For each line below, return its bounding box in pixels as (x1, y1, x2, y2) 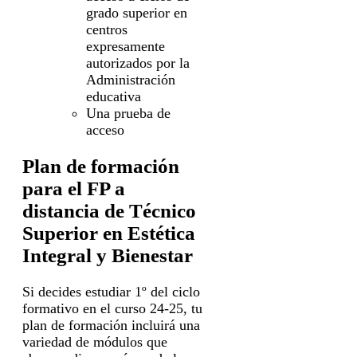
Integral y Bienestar (22, 244, 193, 266)
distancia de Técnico (22, 199, 196, 222)
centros (86, 22, 127, 38)
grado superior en (86, 5, 187, 22)
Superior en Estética (22, 222, 195, 244)
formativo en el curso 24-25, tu (22, 300, 202, 316)
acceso (86, 122, 124, 139)
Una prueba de (86, 105, 171, 122)
